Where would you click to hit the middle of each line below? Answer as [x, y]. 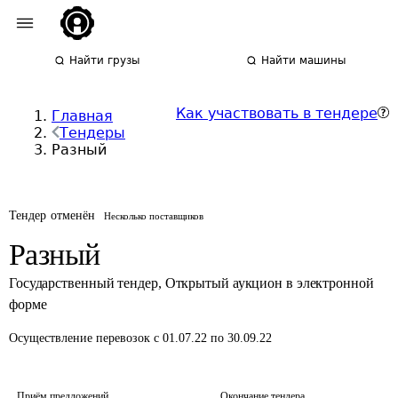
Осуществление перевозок [81, 338]
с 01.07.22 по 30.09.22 [213, 338]
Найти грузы [105, 60]
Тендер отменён [52, 215]
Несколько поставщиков [154, 216]
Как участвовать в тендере [277, 113]
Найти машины [304, 60]
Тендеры [92, 133]
